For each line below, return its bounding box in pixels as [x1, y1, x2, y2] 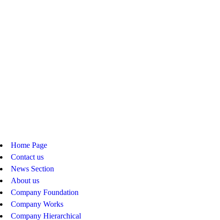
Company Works [11, 200, 63, 208]
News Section [11, 165, 54, 173]
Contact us [11, 153, 44, 161]
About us [11, 176, 39, 185]
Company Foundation [11, 188, 79, 196]
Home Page [11, 141, 47, 149]
